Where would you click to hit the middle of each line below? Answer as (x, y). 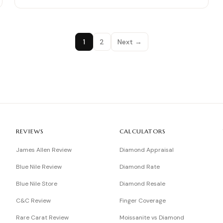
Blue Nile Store (37, 184)
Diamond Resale (142, 184)
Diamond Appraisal (147, 150)
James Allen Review (44, 150)
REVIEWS (30, 131)
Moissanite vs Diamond (152, 218)
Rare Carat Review (42, 218)
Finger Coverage (143, 201)
